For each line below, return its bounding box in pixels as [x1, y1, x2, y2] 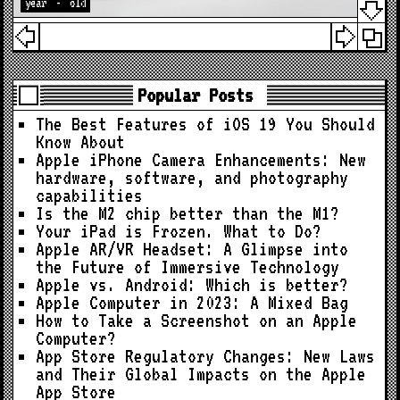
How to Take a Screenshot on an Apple [36, 309, 358, 331]
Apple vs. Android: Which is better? [36, 273, 349, 296]
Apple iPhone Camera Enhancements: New [36, 148, 367, 171]
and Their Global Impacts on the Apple [36, 362, 367, 385]
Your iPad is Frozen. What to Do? [36, 220, 322, 242]
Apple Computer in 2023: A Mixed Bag [36, 291, 349, 313]
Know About [36, 130, 126, 153]
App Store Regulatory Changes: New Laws [36, 345, 376, 367]
